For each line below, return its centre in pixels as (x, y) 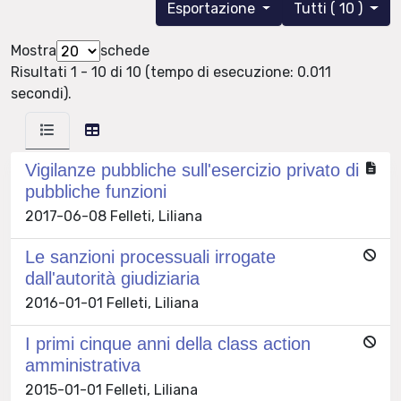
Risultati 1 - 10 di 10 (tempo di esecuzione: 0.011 (171, 73)
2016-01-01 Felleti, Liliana (112, 303)
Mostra (34, 51)
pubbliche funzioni (96, 192)
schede (125, 51)
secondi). (41, 94)
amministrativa (83, 366)
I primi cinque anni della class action (168, 344)
